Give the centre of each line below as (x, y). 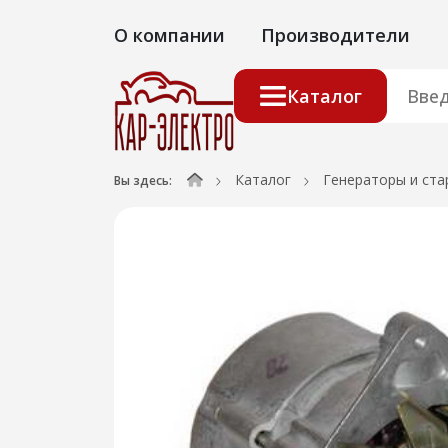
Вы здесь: (143, 180)
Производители (335, 34)
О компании (169, 34)
